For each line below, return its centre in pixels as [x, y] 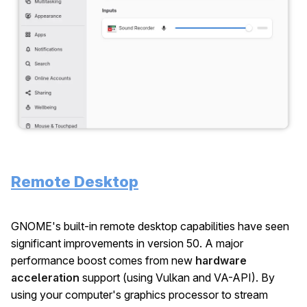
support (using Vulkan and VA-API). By [177, 277]
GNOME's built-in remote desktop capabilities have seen [150, 226]
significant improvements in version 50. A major [127, 243]
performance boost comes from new [103, 260]
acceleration [45, 277]
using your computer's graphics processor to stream [139, 294]
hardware [221, 260]
